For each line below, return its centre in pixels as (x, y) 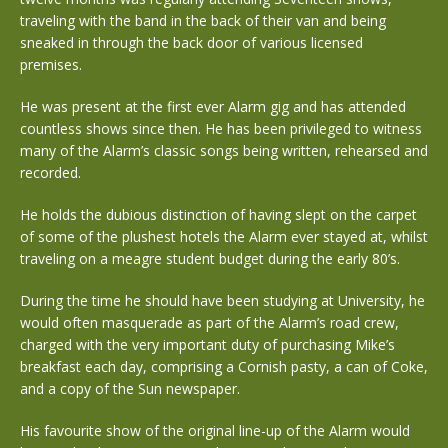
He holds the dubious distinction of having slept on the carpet (218, 214)
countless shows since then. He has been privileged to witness (221, 128)
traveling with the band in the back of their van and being (203, 20)
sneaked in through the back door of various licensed (191, 42)
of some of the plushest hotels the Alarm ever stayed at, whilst (224, 236)
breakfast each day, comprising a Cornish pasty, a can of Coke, (224, 366)
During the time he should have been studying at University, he (222, 300)
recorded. (50, 172)
